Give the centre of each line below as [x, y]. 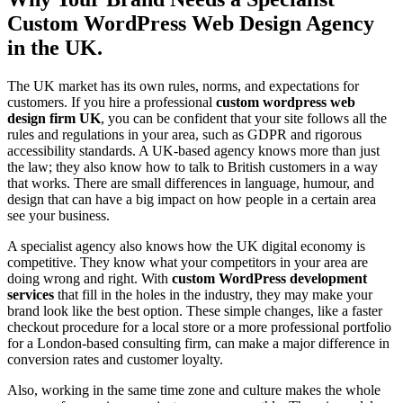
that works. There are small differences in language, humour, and [191, 184]
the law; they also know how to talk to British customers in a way [193, 167]
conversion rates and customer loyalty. [115, 360]
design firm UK [54, 119]
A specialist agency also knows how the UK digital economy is [186, 246]
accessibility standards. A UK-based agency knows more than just [193, 151]
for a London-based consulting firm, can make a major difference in [198, 344]
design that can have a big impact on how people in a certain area [192, 200]
